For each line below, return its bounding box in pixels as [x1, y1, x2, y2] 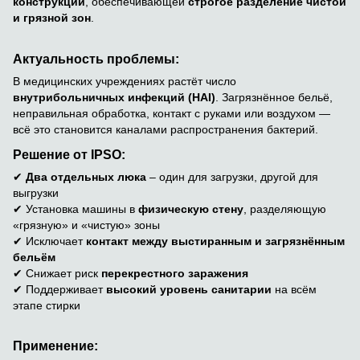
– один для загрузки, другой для [146, 170, 318, 183]
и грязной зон [13, 11, 91, 24]
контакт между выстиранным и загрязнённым [86, 234, 345, 247]
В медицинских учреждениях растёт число [13, 74, 236, 88]
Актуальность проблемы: [13, 51, 179, 66]
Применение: [13, 338, 98, 354]
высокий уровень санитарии [106, 282, 272, 296]
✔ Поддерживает [13, 282, 106, 296]
